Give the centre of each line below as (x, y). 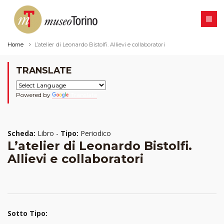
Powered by (34, 95)
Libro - (48, 133)
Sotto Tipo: (27, 213)
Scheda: (21, 133)
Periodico (95, 133)
